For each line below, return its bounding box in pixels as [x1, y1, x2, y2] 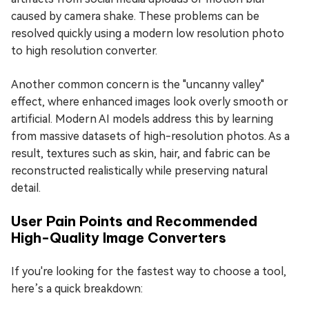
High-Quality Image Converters [11, 228, 226, 246]
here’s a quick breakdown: [11, 281, 143, 295]
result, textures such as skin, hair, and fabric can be [11, 146, 270, 160]
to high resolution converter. [11, 43, 157, 57]
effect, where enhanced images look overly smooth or [11, 94, 288, 108]
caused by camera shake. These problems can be [11, 9, 259, 23]
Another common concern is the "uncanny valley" [11, 77, 264, 91]
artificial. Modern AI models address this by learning [11, 112, 273, 126]
